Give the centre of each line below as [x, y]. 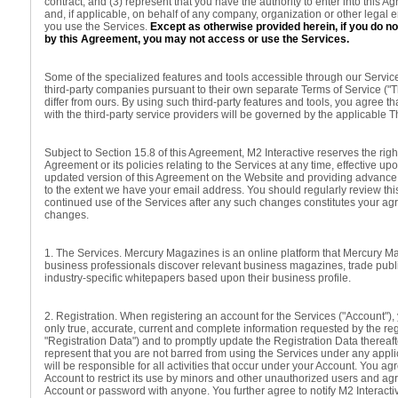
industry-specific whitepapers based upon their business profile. [198, 278]
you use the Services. [97, 27]
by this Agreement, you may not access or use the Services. [197, 39]
